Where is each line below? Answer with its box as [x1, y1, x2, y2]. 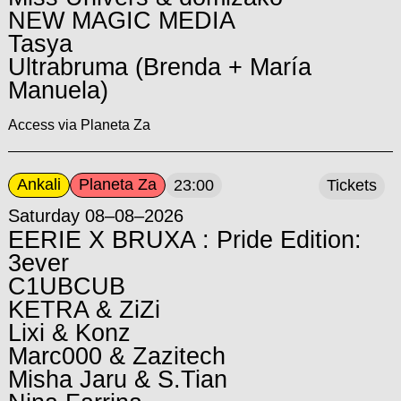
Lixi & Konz [7, 319, 131, 346]
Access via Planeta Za [7, 116, 150, 132]
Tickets [327, 176, 378, 195]
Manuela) [7, 76, 108, 104]
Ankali [16, 175, 61, 194]
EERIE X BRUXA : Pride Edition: [7, 226, 362, 253]
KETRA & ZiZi [7, 295, 160, 323]
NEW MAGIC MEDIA [7, 6, 235, 34]
